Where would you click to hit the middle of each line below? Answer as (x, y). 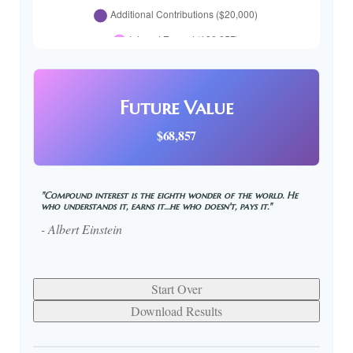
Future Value (176, 108)
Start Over (176, 289)
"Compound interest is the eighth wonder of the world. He (169, 195)
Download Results (176, 311)
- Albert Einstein (82, 229)
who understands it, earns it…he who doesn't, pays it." (156, 206)
